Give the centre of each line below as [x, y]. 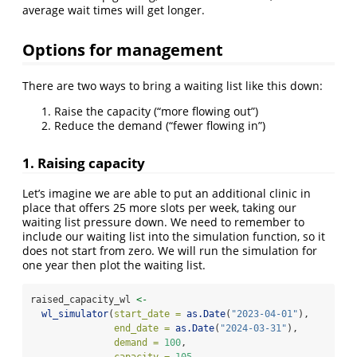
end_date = [142, 329]
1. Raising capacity [84, 163]
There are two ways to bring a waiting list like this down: [173, 85]
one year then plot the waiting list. [114, 265]
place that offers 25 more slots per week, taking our [159, 208]
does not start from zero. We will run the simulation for [170, 251]
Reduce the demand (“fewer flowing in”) [160, 125]
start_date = [147, 314]
